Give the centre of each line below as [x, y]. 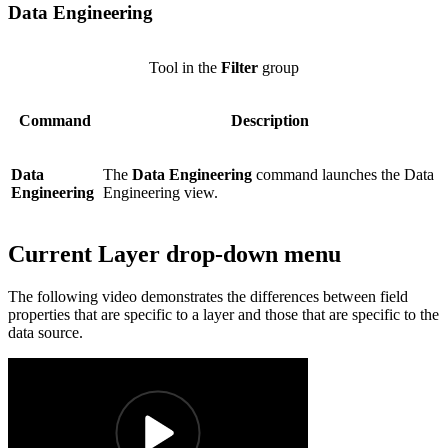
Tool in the [185, 67]
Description [270, 120]
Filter [239, 67]
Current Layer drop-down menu [174, 253]
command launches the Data [343, 174]
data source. [45, 332]
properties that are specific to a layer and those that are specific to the [223, 314]
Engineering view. [160, 192]
